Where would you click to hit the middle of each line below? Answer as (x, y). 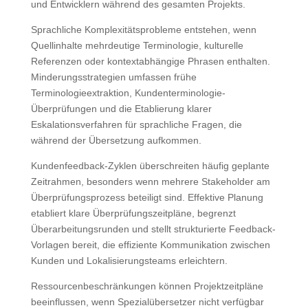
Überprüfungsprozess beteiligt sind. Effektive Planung (147, 197)
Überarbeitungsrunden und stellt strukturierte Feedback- (153, 229)
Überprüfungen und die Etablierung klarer (121, 108)
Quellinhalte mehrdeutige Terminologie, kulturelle (137, 45)
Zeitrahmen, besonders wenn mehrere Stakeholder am (150, 181)
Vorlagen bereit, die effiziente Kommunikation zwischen (150, 244)
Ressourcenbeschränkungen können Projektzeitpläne (147, 286)
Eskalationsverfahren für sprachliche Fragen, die (136, 124)
